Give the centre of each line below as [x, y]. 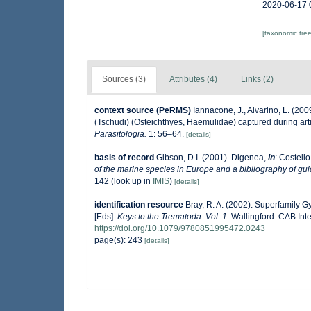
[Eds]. [106, 217]
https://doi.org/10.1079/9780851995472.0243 [180, 228]
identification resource [139, 205]
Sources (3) [124, 79]
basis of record [124, 158]
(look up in [131, 181]
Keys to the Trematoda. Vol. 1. [173, 217]
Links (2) [257, 79]
